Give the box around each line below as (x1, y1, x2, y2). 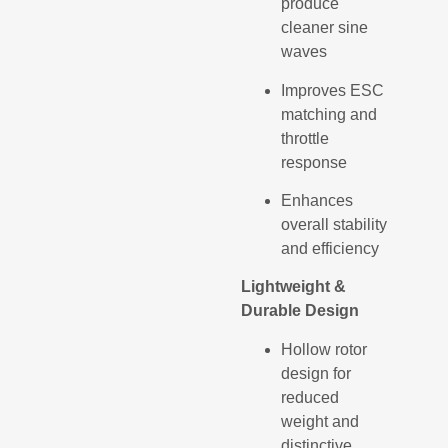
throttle (281, 129, 330, 147)
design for (281, 364, 352, 382)
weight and (281, 412, 360, 430)
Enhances (281, 191, 354, 209)
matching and (281, 105, 378, 123)
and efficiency (281, 239, 380, 257)
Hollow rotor (281, 340, 368, 358)
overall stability (281, 215, 388, 233)
